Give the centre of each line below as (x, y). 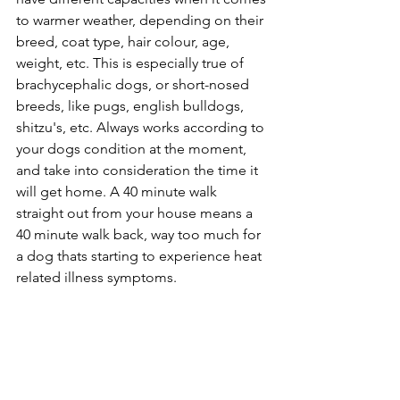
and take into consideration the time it (139, 171)
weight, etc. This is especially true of (132, 63)
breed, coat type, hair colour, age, (125, 42)
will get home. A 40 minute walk (118, 192)
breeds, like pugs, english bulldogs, (132, 106)
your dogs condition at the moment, (133, 149)
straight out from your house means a (136, 213)
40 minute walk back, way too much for (140, 235)
